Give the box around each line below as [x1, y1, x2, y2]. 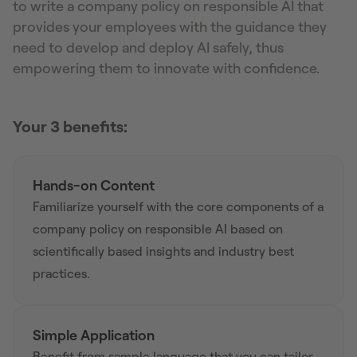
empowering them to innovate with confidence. [13, 60, 320, 76]
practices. [33, 266, 90, 280]
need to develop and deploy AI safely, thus [13, 39, 284, 56]
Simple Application [33, 327, 155, 343]
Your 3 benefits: [13, 117, 127, 135]
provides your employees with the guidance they [13, 18, 327, 35]
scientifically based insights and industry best [33, 244, 294, 258]
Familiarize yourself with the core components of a [33, 199, 324, 214]
